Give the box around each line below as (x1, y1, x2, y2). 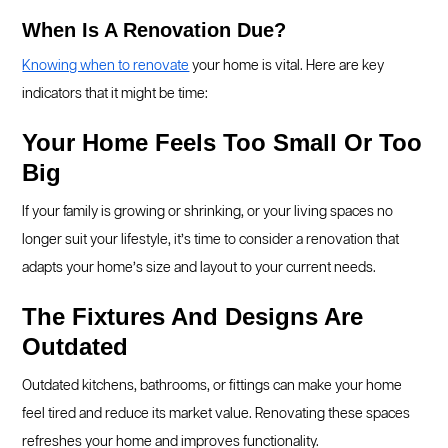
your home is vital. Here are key (189, 59, 385, 73)
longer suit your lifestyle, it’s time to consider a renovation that (22, 233, 400, 247)
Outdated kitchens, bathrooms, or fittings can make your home (22, 379, 403, 393)
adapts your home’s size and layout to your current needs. (22, 261, 377, 275)
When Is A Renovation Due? (22, 19, 287, 41)
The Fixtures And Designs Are (22, 303, 364, 330)
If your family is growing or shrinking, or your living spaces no (22, 205, 394, 219)
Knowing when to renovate (22, 59, 190, 73)
